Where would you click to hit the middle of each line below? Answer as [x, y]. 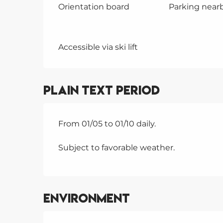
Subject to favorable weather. [117, 147]
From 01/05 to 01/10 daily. [107, 123]
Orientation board [94, 6]
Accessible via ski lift [98, 47]
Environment [87, 198]
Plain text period [102, 90]
